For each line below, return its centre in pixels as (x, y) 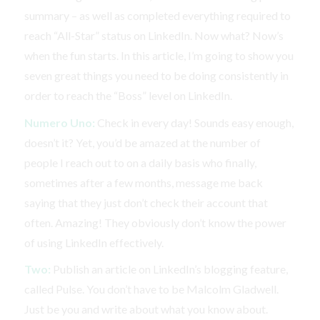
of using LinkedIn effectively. (94, 242)
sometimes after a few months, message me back (143, 182)
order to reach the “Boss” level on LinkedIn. (128, 96)
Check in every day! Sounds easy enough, (194, 122)
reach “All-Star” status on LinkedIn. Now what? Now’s (154, 36)
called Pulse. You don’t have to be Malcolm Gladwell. (151, 289)
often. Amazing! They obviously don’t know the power (155, 222)
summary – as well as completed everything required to (157, 16)
